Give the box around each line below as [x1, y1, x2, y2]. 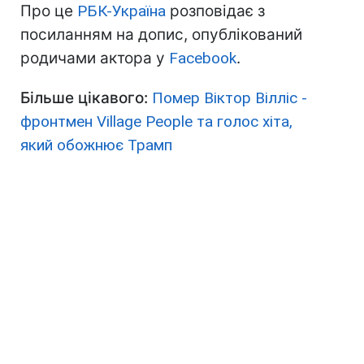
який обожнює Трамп [20, 136, 172, 155]
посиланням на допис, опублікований [20, 25, 302, 45]
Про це [20, 2, 77, 21]
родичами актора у [20, 49, 169, 68]
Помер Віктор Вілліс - [152, 89, 307, 108]
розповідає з [166, 2, 265, 21]
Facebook [169, 49, 236, 68]
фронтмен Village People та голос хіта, [20, 112, 292, 132]
